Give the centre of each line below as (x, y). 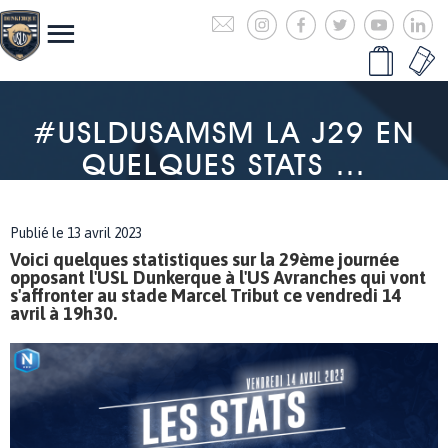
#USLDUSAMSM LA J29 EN (224, 132)
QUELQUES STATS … (224, 164)
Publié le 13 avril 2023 (76, 233)
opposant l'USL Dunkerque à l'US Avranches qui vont (218, 277)
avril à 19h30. (63, 313)
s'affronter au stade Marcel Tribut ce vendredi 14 (206, 295)
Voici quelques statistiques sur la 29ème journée (204, 259)
